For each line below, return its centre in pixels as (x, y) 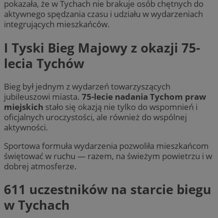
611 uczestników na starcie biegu (108, 190)
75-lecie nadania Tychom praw (144, 96)
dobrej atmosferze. (40, 166)
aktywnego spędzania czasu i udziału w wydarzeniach (103, 14)
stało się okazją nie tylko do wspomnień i (120, 107)
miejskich (24, 107)
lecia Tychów (44, 63)
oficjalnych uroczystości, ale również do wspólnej (95, 117)
